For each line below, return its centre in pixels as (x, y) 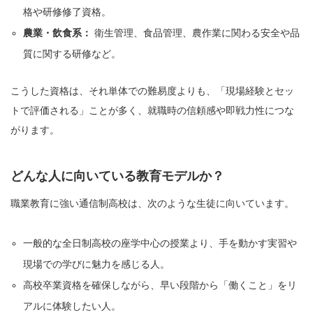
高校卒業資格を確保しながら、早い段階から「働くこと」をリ (160, 285)
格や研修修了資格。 (67, 12)
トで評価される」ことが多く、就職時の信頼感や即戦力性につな (152, 111)
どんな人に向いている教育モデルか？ (117, 176)
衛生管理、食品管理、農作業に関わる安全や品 (196, 33)
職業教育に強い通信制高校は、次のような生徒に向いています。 (152, 204)
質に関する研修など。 (72, 54)
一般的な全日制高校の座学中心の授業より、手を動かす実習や (160, 243)
